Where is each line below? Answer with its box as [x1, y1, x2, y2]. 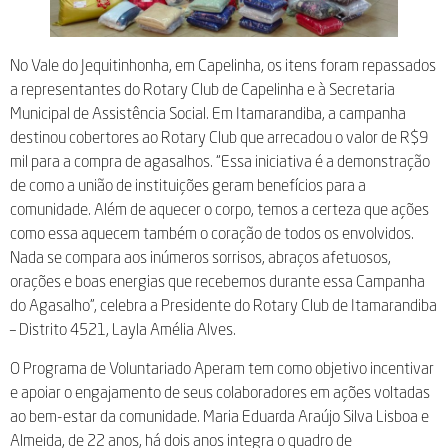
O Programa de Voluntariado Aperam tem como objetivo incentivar [10, 357, 434, 378]
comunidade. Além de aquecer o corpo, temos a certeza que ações [10, 199, 429, 220]
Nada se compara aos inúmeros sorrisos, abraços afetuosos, [10, 247, 391, 268]
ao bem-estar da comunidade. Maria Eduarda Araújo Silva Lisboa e [10, 405, 429, 426]
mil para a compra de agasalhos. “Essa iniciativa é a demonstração [10, 151, 430, 172]
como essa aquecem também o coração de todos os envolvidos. [10, 223, 414, 244]
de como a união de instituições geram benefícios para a [10, 175, 366, 196]
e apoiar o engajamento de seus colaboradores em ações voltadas [10, 381, 430, 402]
